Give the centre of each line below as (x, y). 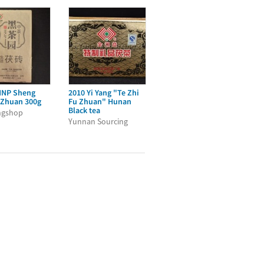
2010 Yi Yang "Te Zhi (104, 93)
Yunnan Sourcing (98, 121)
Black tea (84, 110)
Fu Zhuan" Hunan (100, 101)
